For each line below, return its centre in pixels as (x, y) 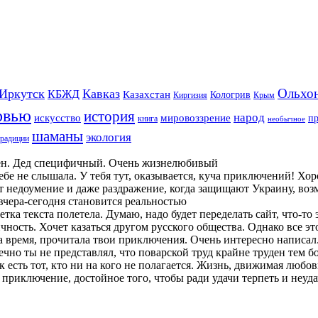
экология (109, 137)
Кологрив (230, 94)
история (109, 116)
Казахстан (147, 94)
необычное (286, 119)
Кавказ (101, 93)
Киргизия (190, 95)
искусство (57, 117)
